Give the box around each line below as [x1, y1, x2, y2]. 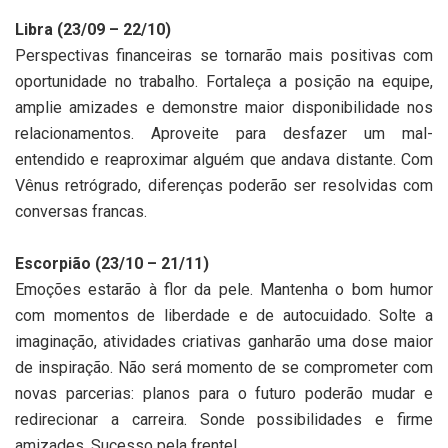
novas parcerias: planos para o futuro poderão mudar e [15, 383, 433, 403]
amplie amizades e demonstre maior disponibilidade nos [15, 97, 433, 117]
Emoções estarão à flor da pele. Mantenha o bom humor [15, 279, 433, 299]
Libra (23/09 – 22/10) [15, 19, 171, 39]
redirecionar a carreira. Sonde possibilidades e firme [15, 409, 433, 429]
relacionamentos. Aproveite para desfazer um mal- [15, 123, 433, 143]
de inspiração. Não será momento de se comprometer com [15, 357, 433, 377]
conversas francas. [15, 201, 151, 221]
